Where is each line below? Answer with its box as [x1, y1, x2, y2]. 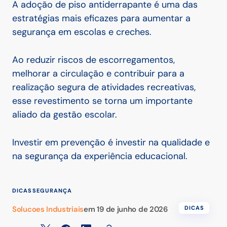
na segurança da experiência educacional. [12, 150, 187, 163]
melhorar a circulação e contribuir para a [12, 67, 184, 80]
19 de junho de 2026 [97, 204, 168, 215]
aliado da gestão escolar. [12, 108, 117, 121]
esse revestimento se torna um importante [12, 95, 193, 107]
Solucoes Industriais [12, 204, 84, 215]
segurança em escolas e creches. [12, 26, 152, 39]
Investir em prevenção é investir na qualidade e [12, 136, 210, 149]
